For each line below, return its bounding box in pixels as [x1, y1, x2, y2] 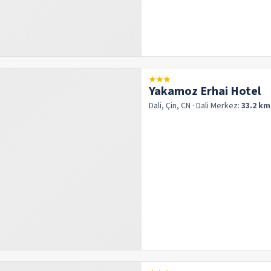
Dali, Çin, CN [149, 100, 191, 112]
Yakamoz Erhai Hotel [149, 83, 261, 100]
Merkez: [211, 100, 241, 112]
